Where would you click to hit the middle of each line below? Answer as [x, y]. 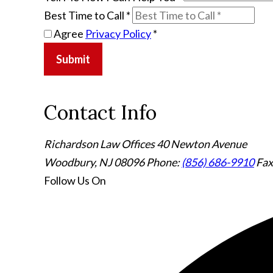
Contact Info [100, 112]
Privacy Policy [118, 33]
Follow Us [67, 180]
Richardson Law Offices [99, 144]
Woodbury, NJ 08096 [95, 162]
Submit [73, 59]
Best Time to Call [85, 15]
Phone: [164, 162]
